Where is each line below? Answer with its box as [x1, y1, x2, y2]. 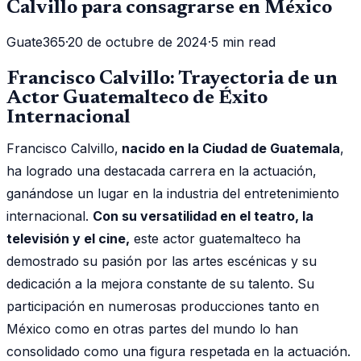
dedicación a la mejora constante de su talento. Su [6, 275, 314, 292]
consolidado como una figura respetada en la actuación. [6, 342, 351, 359]
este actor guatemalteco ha [130, 230, 301, 247]
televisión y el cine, [6, 230, 130, 247]
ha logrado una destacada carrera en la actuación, [6, 162, 317, 179]
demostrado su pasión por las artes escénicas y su [6, 252, 317, 269]
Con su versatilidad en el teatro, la [93, 207, 313, 224]
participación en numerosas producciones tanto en [6, 297, 319, 314]
